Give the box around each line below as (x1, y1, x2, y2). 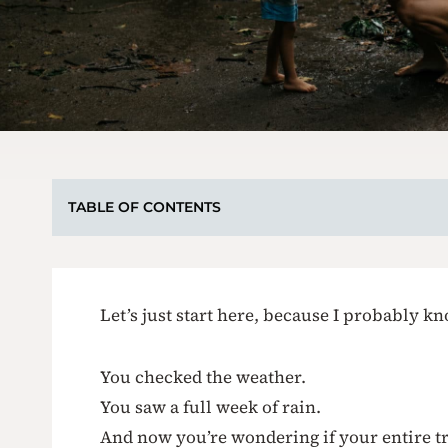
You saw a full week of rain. (100, 395, 321, 419)
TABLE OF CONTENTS (68, 198, 221, 216)
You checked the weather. (100, 365, 306, 389)
